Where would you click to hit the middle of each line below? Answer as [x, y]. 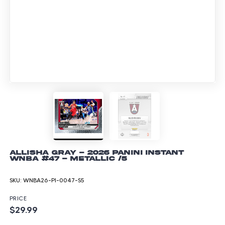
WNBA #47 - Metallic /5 [68, 158]
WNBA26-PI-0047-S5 [54, 180]
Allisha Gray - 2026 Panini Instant [97, 152]
